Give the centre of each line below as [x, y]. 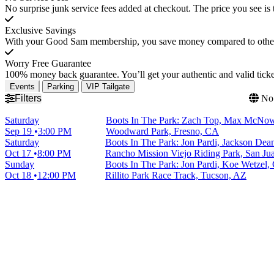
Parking [61, 86]
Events [22, 86]
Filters [28, 98]
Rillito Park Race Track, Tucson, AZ [176, 175]
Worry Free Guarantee [48, 63]
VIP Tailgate [108, 86]
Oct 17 [19, 153]
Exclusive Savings [40, 30]
